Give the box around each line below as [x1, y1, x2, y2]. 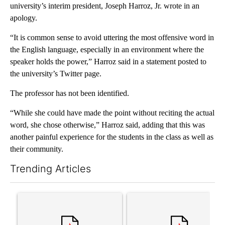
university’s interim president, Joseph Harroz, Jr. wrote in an [10, 2, 199, 11]
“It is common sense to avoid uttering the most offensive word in [10, 33, 214, 42]
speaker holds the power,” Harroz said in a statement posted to [10, 57, 206, 66]
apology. [10, 14, 37, 23]
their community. [10, 145, 63, 154]
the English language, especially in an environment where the [10, 45, 204, 54]
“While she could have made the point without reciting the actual [10, 108, 214, 118]
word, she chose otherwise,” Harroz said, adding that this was [10, 121, 205, 130]
